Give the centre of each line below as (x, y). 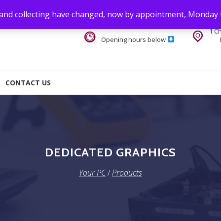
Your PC (92, 172)
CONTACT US (28, 83)
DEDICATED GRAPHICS (110, 152)
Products (127, 172)
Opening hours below (134, 39)
